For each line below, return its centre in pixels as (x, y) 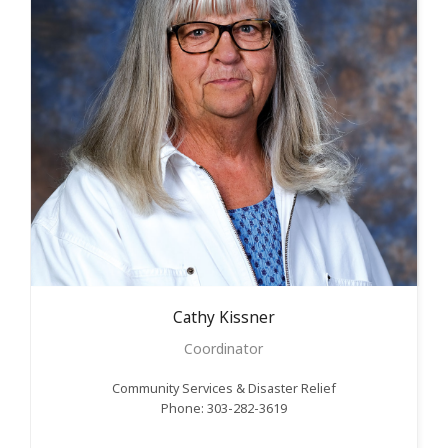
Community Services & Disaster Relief (223, 388)
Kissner (246, 317)
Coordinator (224, 348)
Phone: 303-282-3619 (223, 408)
